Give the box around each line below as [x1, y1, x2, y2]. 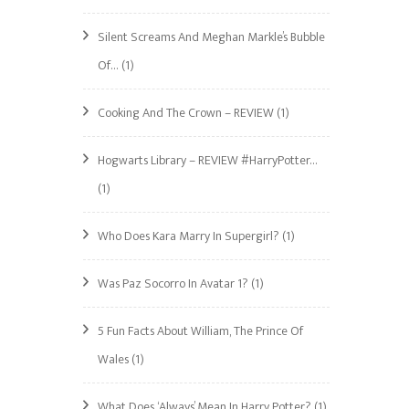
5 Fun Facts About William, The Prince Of [98, 320, 303, 341]
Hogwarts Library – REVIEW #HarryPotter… [98, 150, 318, 171]
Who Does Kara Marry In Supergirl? [98, 225, 279, 246]
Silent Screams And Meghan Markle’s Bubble [98, 26, 325, 47]
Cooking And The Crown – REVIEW [98, 102, 274, 123]
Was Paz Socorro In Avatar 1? [98, 273, 248, 294]
